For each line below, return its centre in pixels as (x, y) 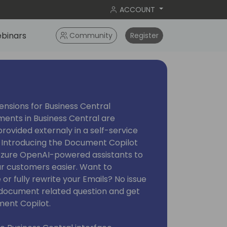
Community (91, 35)
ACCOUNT (138, 9)
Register (144, 35)
